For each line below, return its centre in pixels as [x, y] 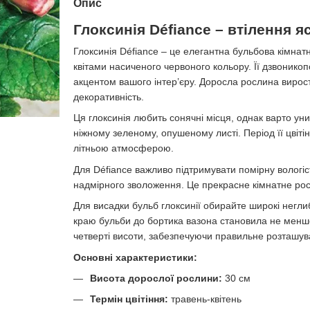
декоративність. [108, 97]
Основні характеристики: [135, 257]
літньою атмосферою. [123, 148]
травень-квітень [204, 299]
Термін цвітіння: [129, 299]
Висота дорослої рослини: [156, 278]
